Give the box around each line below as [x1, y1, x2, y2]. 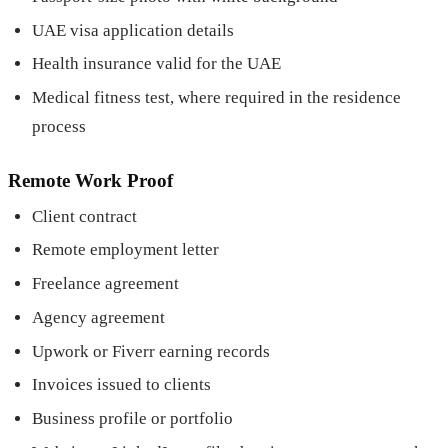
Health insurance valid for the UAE [32, 54, 281, 74]
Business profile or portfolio [32, 409, 233, 429]
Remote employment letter [32, 240, 219, 260]
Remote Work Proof [8, 169, 173, 191]
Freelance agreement [32, 274, 179, 294]
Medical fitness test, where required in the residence [32, 88, 401, 108]
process [32, 117, 86, 137]
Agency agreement [32, 307, 165, 327]
